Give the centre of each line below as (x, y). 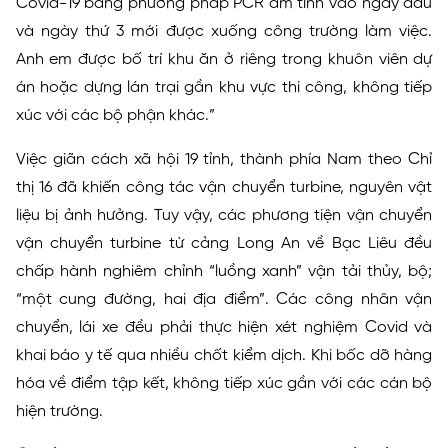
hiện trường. (59, 411)
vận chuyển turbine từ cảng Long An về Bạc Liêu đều (224, 243)
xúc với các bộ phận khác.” (115, 115)
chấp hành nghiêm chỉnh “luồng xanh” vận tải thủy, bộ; (224, 271)
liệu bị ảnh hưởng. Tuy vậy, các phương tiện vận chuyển (224, 215)
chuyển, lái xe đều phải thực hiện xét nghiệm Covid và (224, 327)
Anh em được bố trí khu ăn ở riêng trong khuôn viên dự (224, 59)
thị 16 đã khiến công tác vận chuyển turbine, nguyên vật (224, 187)
